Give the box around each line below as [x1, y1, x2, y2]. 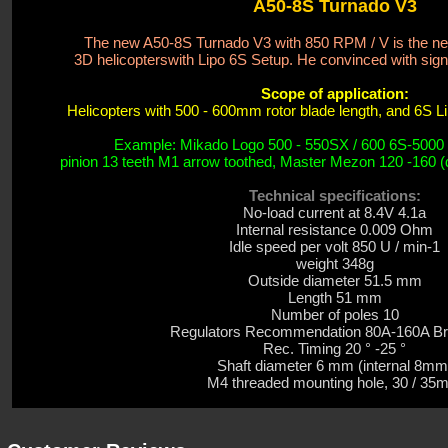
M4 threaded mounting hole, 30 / [207, 374, 420, 391]
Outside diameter [247, 272, 360, 289]
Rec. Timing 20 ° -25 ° [263, 340, 406, 357]
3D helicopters [73, 51, 168, 68]
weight [295, 255, 342, 272]
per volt [296, 238, 352, 255]
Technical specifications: [248, 187, 421, 204]
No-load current [243, 204, 344, 221]
